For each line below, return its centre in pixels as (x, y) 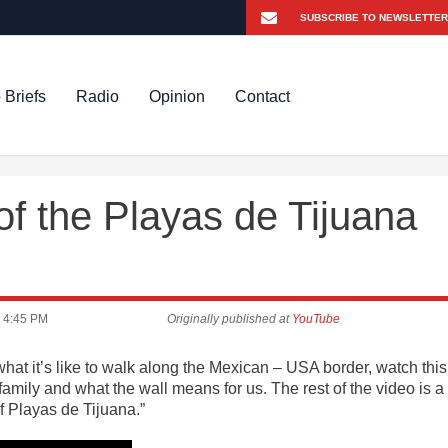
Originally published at (230, 319)
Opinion (177, 96)
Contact (263, 96)
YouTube (316, 319)
